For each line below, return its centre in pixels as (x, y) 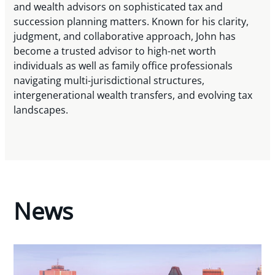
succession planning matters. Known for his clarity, (131, 21)
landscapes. (41, 110)
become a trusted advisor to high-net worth (115, 51)
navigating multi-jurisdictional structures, (109, 80)
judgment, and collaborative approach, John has (125, 36)
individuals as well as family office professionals (123, 65)
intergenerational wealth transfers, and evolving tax (133, 95)
